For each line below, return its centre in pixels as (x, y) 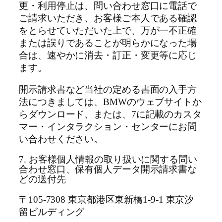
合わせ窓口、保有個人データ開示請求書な (108, 170)
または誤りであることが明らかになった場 (108, 43)
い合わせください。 (61, 139)
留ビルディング (52, 212)
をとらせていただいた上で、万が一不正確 (108, 31)
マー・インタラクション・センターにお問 (108, 127)
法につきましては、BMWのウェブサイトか (110, 102)
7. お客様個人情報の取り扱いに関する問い (108, 160)
